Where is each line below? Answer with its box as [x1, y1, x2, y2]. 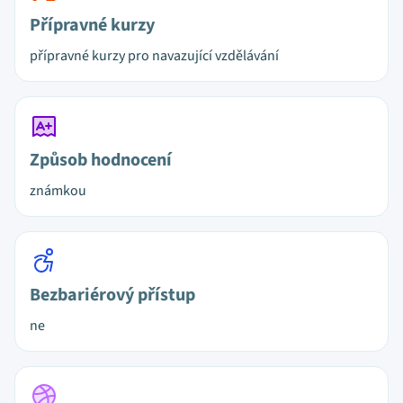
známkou [30, 181, 86, 201]
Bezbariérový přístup [30, 282, 195, 308]
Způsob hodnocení [30, 148, 172, 173]
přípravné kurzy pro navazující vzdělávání [30, 46, 279, 66]
